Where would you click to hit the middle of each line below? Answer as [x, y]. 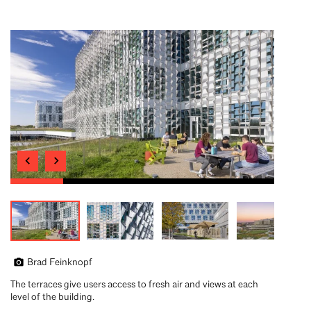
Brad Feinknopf [60, 262]
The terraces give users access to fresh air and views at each [134, 285]
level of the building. [52, 297]
